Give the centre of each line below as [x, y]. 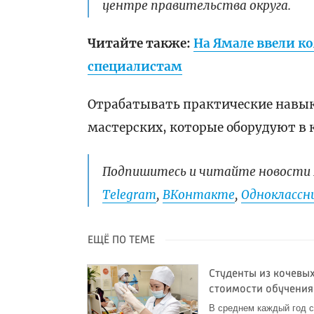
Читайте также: [141, 44]
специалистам [135, 67]
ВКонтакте [199, 195]
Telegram [130, 195]
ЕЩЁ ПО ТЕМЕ [122, 241]
